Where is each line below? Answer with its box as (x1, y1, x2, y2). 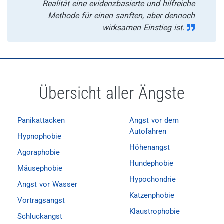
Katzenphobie (129, 191, 174, 200)
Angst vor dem (129, 116, 179, 125)
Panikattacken (17, 116, 65, 125)
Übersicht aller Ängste (39, 83, 185, 103)
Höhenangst (129, 143, 170, 152)
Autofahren (129, 127, 166, 136)
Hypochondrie (129, 175, 176, 184)
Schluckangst (17, 212, 62, 221)
